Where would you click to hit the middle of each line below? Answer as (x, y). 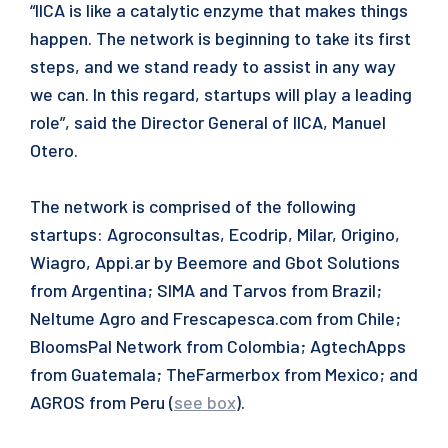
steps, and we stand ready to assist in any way (213, 66)
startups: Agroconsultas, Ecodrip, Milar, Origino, (215, 234)
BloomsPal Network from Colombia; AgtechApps (218, 346)
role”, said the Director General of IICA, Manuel (208, 122)
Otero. (54, 150)
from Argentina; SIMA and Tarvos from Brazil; (206, 290)
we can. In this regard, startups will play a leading (221, 94)
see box (205, 402)
